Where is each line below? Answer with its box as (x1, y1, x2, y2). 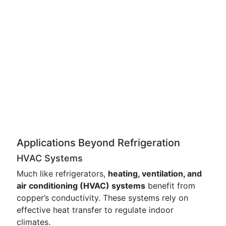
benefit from (145, 181, 195, 191)
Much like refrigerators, (17, 168, 108, 179)
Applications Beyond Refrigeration (17, 137, 180, 149)
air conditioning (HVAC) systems (17, 181, 145, 191)
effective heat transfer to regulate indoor (17, 205, 174, 215)
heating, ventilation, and (108, 168, 202, 179)
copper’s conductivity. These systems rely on (17, 193, 188, 203)
